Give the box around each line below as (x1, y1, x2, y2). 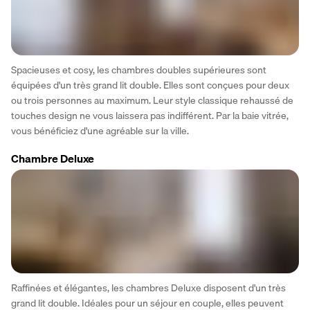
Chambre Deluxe (11, 149, 94, 168)
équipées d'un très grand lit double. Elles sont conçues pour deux (11, 77, 289, 93)
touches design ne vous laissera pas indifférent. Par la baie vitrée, (11, 108, 289, 124)
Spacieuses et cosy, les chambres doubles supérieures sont (11, 62, 266, 78)
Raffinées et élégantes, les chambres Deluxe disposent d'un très (11, 280, 286, 296)
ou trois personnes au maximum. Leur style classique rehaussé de (11, 93, 293, 109)
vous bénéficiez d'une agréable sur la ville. (11, 123, 189, 139)
